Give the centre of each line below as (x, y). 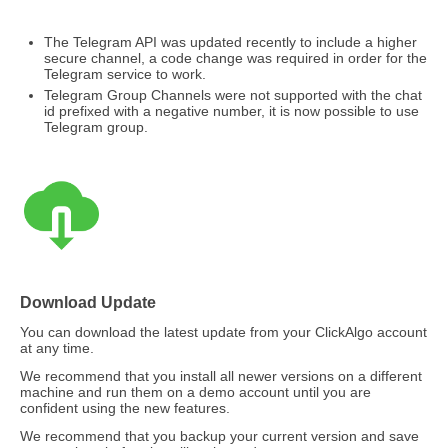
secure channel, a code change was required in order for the (235, 58)
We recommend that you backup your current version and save (219, 436)
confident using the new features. (125, 408)
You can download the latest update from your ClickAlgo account (223, 332)
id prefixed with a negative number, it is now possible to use (231, 111)
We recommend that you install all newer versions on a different (221, 376)
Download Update (88, 302)
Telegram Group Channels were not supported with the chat (233, 95)
